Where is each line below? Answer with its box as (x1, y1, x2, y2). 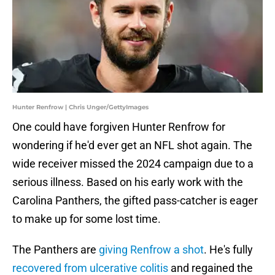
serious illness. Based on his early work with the (12, 176, 243, 189)
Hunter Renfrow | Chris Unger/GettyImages (12, 103, 149, 112)
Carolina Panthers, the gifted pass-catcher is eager (12, 194, 258, 207)
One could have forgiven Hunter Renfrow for (12, 120, 225, 134)
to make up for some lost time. (12, 212, 161, 226)
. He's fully (204, 243, 253, 257)
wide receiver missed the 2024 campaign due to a (12, 157, 254, 171)
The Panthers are (12, 243, 99, 257)
